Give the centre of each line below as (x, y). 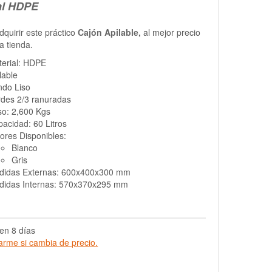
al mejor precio (171, 32)
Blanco (25, 147)
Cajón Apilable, (110, 32)
